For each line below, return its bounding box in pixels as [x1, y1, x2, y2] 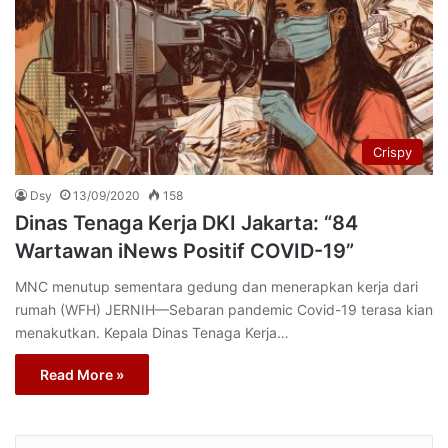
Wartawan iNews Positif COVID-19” [15, 238, 354, 263]
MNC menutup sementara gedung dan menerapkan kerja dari [15, 277, 418, 295]
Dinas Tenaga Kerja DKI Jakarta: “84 [15, 210, 358, 235]
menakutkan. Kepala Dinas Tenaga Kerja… [15, 323, 289, 341]
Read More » [40, 365, 124, 383]
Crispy [373, 143, 412, 160]
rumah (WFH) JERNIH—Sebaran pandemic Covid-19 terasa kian [15, 300, 433, 318]
